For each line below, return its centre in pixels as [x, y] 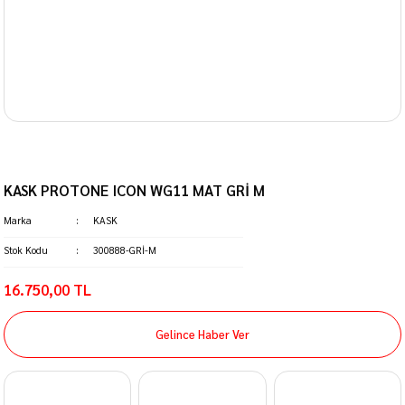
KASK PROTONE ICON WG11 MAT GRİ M [134, 190]
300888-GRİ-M [124, 250]
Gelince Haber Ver [202, 334]
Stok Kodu [26, 250]
